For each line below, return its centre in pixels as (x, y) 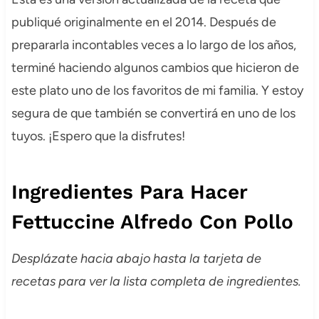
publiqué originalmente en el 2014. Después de (143, 22)
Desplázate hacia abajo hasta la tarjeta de (136, 259)
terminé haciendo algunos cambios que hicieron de (155, 68)
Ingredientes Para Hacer (129, 192)
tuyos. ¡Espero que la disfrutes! (98, 136)
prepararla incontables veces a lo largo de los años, (153, 45)
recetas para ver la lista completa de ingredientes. (156, 282)
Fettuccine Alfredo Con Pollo (152, 222)
